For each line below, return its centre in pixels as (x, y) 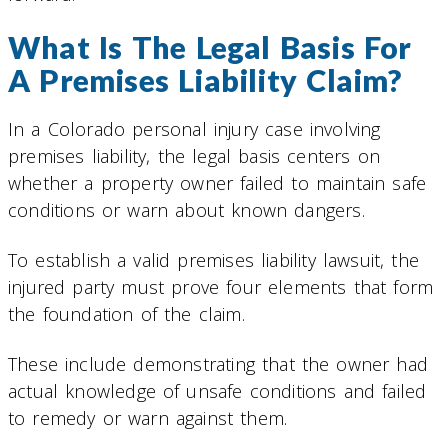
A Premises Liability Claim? (205, 80)
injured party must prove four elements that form (221, 286)
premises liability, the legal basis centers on (194, 155)
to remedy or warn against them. (148, 418)
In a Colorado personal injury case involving (194, 128)
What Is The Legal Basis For (210, 47)
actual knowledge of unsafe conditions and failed (217, 391)
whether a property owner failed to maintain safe (217, 182)
